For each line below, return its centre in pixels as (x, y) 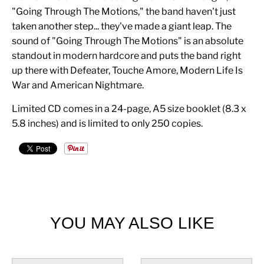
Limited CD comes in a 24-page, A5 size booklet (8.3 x (129, 108)
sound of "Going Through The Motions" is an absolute (128, 41)
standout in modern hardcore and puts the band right (126, 55)
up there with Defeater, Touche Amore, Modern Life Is (127, 70)
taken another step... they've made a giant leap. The (122, 26)
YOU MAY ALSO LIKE (132, 223)
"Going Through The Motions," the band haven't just (124, 11)
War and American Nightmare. (78, 85)
